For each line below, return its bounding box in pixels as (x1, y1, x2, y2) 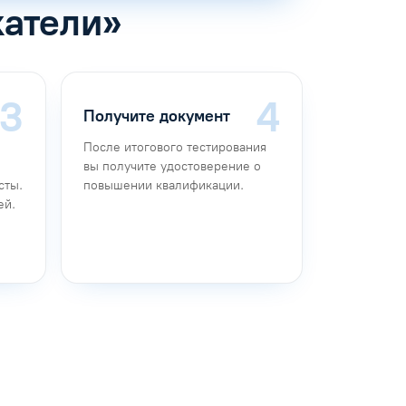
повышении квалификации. (83, 177, 244, 193)
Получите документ (83, 106, 230, 127)
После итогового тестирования (83, 139, 266, 155)
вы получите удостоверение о (83, 158, 261, 174)
